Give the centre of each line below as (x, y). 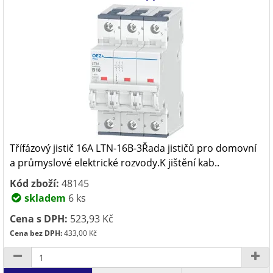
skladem (44, 198)
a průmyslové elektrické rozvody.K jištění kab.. (115, 163)
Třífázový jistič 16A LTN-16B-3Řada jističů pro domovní (133, 148)
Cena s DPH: (39, 219)
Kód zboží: (34, 183)
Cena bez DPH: (36, 233)
